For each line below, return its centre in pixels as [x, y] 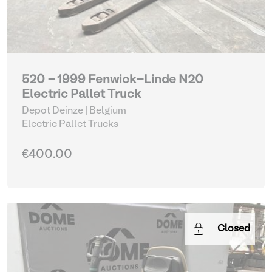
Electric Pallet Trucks [70, 124]
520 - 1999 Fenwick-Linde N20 [113, 80]
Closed [234, 229]
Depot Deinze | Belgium [74, 111]
